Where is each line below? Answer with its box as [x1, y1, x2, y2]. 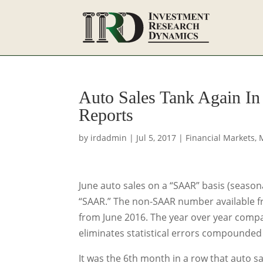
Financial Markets [186, 132, 255, 143]
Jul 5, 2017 [136, 132, 177, 143]
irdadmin [90, 132, 127, 143]
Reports [79, 105, 134, 124]
